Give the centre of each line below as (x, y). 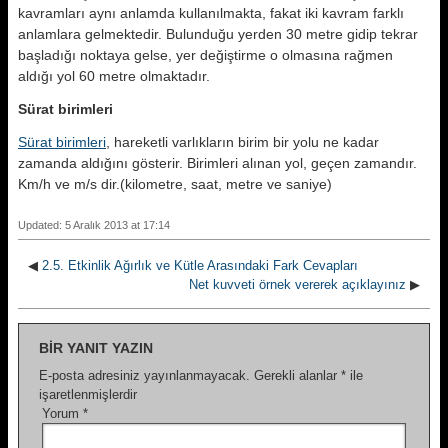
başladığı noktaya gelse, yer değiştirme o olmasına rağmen (205, 55)
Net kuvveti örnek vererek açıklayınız (297, 284)
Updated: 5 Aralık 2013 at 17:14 (94, 225)
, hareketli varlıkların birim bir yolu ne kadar (242, 142)
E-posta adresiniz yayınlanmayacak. (144, 375)
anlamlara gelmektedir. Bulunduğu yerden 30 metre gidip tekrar (218, 34)
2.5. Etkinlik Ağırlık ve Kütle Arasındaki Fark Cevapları (200, 265)
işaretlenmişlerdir (88, 394)
